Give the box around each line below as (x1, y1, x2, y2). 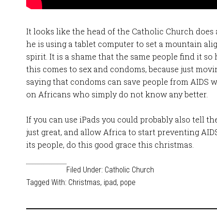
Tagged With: (26, 178, 68, 187)
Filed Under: (66, 165, 105, 174)
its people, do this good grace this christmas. (26, 139, 194, 150)
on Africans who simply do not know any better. (26, 89, 208, 99)
